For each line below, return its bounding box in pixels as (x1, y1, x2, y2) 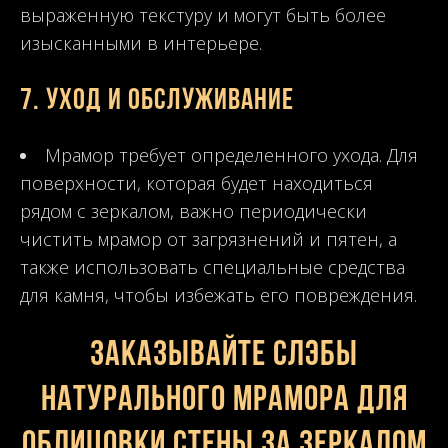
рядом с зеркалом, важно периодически (20, 198, 367, 223)
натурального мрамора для (40, 382, 408, 419)
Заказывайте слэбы (90, 337, 358, 374)
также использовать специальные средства (20, 254, 405, 279)
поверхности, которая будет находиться (20, 170, 373, 195)
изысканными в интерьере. (20, 30, 262, 55)
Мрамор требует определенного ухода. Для (45, 142, 418, 167)
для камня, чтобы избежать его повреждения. (20, 282, 417, 307)
